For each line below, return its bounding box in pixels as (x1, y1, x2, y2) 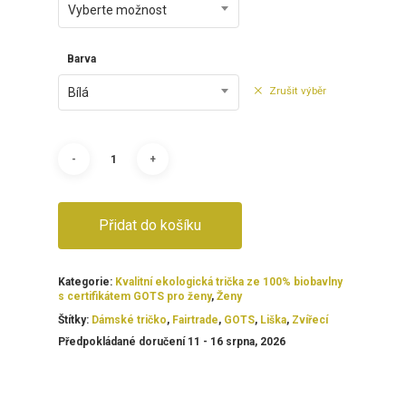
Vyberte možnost (68, 3, 167, 18)
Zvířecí (292, 314, 328, 327)
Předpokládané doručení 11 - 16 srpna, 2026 (58, 335, 285, 349)
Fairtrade (172, 314, 218, 327)
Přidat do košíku (99, 217, 201, 235)
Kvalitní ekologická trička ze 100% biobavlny (115, 275, 343, 289)
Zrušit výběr (269, 84, 327, 98)
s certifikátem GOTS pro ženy (58, 290, 211, 304)
